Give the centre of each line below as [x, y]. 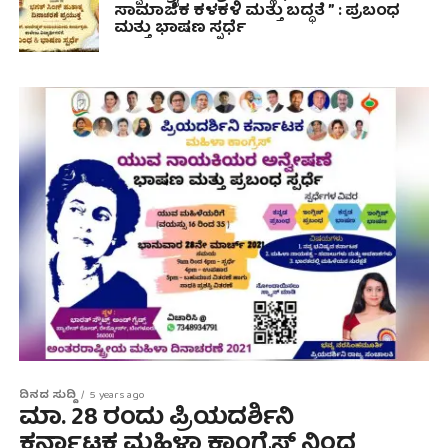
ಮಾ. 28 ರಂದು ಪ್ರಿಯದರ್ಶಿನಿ [156, 418]
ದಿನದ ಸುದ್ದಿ [47, 395]
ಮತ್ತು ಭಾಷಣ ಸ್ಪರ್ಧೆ [180, 29]
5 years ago [116, 395]
